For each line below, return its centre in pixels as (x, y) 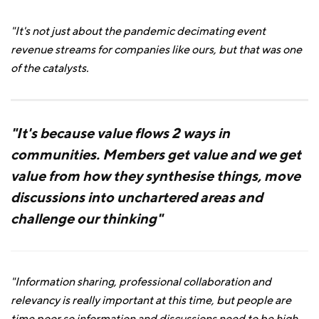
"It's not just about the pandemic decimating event (138, 31)
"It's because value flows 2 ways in (120, 133)
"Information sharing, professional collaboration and (141, 282)
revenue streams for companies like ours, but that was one (156, 50)
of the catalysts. (50, 68)
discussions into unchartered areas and (137, 197)
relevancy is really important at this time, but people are (151, 300)
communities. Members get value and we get (156, 154)
